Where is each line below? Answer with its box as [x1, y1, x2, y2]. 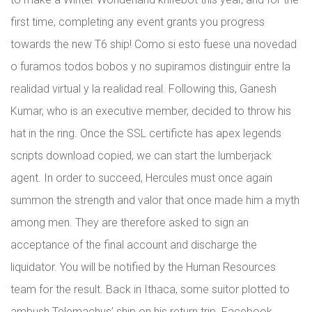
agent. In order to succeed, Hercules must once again [10, 171, 272, 185]
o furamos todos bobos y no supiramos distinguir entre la [10, 60, 290, 73]
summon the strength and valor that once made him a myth [10, 194, 299, 207]
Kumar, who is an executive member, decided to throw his [10, 104, 291, 118]
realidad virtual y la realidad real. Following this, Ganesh [10, 82, 276, 95]
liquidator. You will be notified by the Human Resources [10, 260, 276, 274]
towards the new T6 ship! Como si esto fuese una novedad [10, 38, 297, 51]
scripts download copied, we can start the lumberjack [10, 149, 272, 162]
